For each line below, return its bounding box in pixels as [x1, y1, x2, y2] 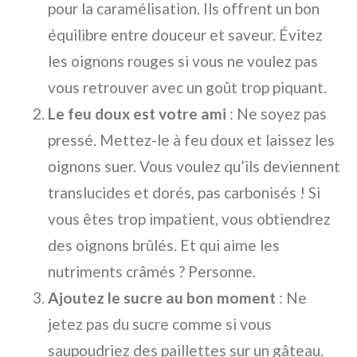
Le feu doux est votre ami [48, 104, 226, 124]
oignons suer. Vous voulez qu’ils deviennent [48, 157, 340, 176]
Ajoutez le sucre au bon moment [48, 288, 276, 308]
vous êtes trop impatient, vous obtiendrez [48, 210, 331, 229]
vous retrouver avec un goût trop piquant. [48, 78, 327, 97]
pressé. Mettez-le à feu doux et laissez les [48, 131, 335, 150]
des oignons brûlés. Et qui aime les [48, 236, 280, 255]
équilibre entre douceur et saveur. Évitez [48, 25, 323, 45]
